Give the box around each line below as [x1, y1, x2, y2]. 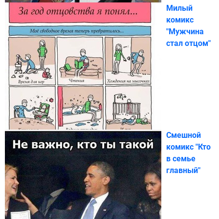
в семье [166, 153, 196, 163]
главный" [166, 165, 200, 175]
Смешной [166, 130, 201, 140]
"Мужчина [166, 26, 204, 36]
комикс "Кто [166, 142, 211, 152]
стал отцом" [166, 38, 211, 48]
